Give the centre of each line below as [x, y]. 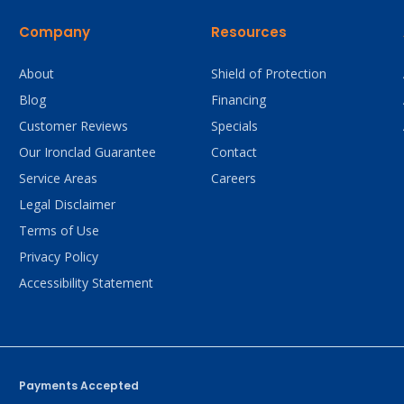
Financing [238, 99]
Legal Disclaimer [67, 204]
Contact [234, 151]
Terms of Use [59, 230]
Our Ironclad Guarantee [87, 151]
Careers [233, 178]
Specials [234, 125]
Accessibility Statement [86, 282]
